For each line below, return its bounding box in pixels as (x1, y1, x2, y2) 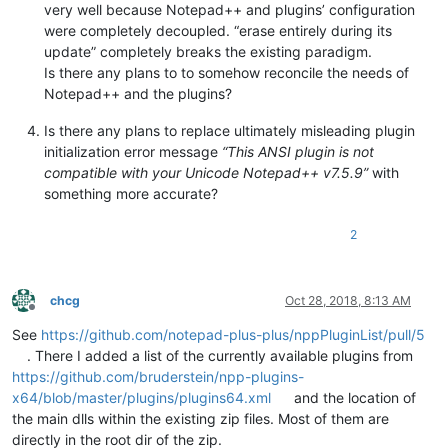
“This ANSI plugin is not (222, 142, 374, 160)
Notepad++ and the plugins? (44, 84, 232, 102)
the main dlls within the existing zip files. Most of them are (12, 409, 389, 427)
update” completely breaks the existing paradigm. (44, 42, 372, 60)
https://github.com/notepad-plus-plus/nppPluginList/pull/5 (41, 325, 425, 343)
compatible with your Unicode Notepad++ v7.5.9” (44, 163, 368, 181)
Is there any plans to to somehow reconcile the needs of (44, 63, 409, 81)
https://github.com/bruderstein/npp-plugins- (12, 367, 304, 385)
